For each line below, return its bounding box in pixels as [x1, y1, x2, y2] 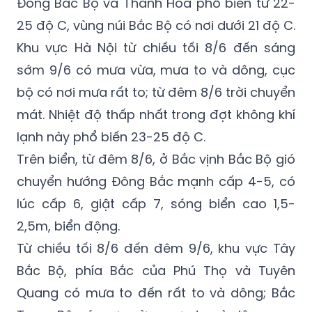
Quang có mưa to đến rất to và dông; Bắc [17, 283, 295, 302]
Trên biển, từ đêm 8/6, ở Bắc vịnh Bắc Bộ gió [17, 150, 295, 168]
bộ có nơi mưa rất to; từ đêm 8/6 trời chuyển [17, 83, 295, 101]
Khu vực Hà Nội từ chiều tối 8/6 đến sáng [17, 38, 295, 56]
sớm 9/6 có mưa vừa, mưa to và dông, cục [17, 61, 295, 79]
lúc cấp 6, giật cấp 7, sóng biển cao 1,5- [17, 194, 295, 212]
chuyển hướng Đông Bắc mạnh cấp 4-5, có [17, 172, 295, 190]
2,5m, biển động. [17, 217, 120, 235]
